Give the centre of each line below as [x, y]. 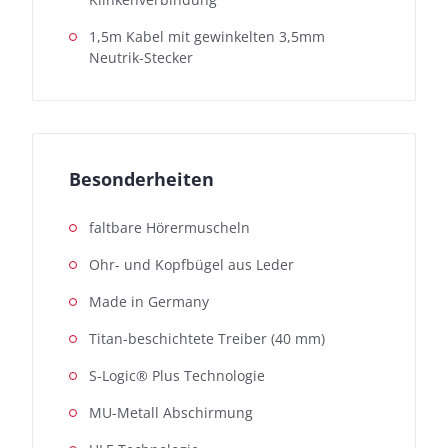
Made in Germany [149, 301]
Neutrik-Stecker [141, 57]
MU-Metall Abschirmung [171, 412]
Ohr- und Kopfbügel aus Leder [191, 264]
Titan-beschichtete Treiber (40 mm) [207, 338]
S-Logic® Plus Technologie [177, 375]
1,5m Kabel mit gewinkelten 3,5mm [207, 36]
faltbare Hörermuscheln [169, 227]
